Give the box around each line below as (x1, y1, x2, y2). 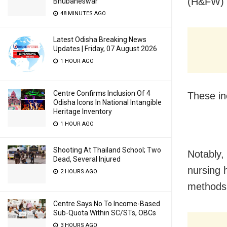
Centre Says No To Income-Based (53, 200, 160, 208)
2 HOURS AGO (59, 168, 97, 175)
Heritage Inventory (53, 107, 112, 116)
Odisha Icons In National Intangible (53, 98, 162, 106)
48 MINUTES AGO (59, 10, 106, 17)
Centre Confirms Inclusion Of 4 (53, 89, 150, 97)
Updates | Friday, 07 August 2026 (53, 45, 157, 53)
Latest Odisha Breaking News (53, 35, 146, 44)
